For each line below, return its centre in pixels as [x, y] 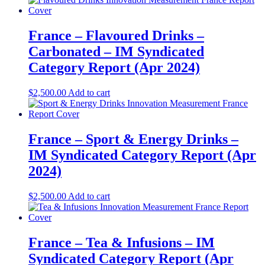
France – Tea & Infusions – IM [122, 243]
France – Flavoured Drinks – [116, 36]
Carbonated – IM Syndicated [116, 52]
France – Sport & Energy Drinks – [133, 139]
